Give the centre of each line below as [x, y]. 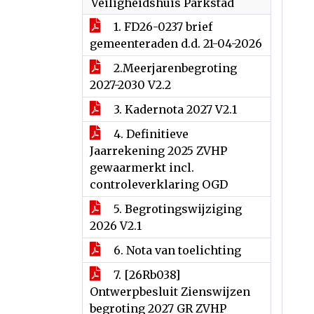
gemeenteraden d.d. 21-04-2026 [176, 43]
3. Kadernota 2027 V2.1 [174, 109]
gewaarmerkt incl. [142, 168]
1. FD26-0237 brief [162, 27]
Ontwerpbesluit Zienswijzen [170, 292]
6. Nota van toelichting [176, 250]
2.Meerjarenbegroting [174, 68]
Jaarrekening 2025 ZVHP [158, 151]
